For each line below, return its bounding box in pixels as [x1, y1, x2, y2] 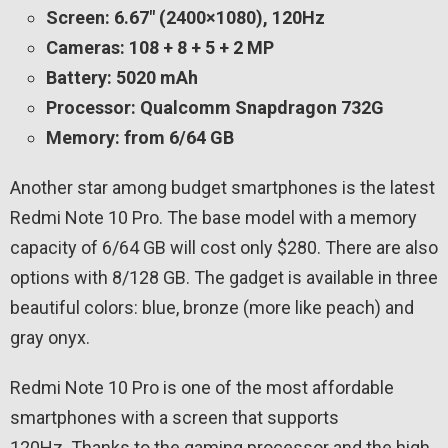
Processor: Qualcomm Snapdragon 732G [46, 97, 384, 119]
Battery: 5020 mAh [46, 67, 198, 89]
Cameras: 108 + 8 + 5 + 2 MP [46, 37, 274, 59]
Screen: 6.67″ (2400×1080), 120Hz [46, 7, 325, 29]
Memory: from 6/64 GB [46, 127, 238, 149]
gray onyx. [10, 327, 90, 349]
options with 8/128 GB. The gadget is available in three [10, 267, 438, 289]
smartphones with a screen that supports [10, 407, 339, 429]
